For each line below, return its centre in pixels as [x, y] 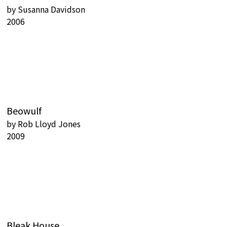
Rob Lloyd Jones [49, 124]
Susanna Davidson [51, 9]
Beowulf [24, 111]
